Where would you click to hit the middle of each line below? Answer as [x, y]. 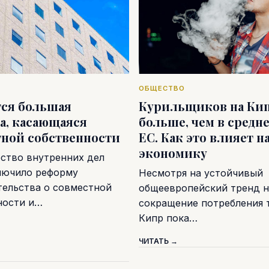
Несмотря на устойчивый [201, 173]
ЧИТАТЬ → [158, 241]
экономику [173, 153]
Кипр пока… [168, 218]
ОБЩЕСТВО [162, 88]
